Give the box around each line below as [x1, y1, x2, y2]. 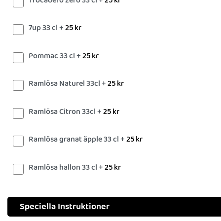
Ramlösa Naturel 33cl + [29, 77, 108, 90]
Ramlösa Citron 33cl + [29, 105, 103, 118]
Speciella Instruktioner [20, 200, 110, 214]
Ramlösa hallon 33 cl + [29, 161, 105, 174]
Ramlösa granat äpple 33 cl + [29, 133, 126, 146]
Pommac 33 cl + [29, 49, 82, 62]
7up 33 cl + [29, 22, 65, 34]
